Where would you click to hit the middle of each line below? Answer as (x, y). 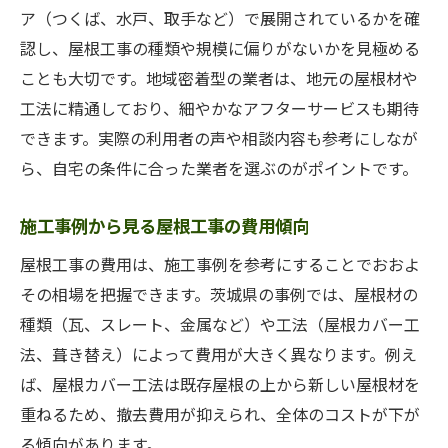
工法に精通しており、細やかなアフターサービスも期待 (219, 108)
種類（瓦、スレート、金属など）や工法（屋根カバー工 (220, 324)
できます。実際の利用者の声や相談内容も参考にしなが (219, 138)
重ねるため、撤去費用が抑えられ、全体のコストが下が (220, 414)
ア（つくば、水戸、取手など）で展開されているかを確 (220, 18)
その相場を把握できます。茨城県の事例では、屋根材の (219, 294)
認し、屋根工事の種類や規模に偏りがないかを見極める (220, 48)
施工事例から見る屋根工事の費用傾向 (164, 225)
